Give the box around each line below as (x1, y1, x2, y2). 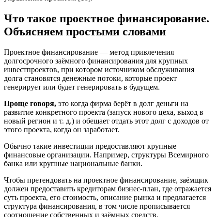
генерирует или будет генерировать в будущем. (4, 82, 160, 91)
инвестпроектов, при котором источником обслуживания (4, 65, 194, 74)
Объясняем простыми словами (4, 25, 166, 38)
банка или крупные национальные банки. (4, 159, 142, 168)
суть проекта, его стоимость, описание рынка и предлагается (4, 193, 206, 201)
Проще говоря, (4, 99, 56, 108)
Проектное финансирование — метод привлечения (4, 47, 174, 56)
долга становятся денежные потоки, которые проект (4, 74, 177, 82)
